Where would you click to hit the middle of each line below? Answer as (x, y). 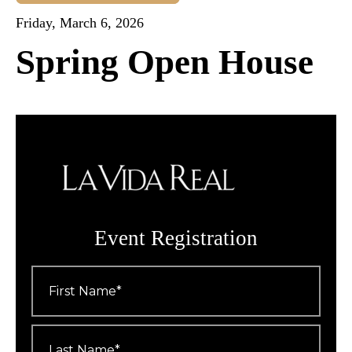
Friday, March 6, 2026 (80, 23)
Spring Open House (165, 62)
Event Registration (176, 238)
